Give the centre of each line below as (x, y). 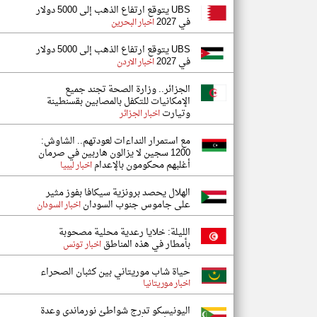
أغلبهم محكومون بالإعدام (141, 165)
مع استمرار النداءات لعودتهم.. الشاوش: (116, 141)
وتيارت (175, 114)
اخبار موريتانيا (167, 284)
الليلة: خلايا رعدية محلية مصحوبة (125, 232)
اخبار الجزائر (140, 114)
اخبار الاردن (136, 62)
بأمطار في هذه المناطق (146, 244)
